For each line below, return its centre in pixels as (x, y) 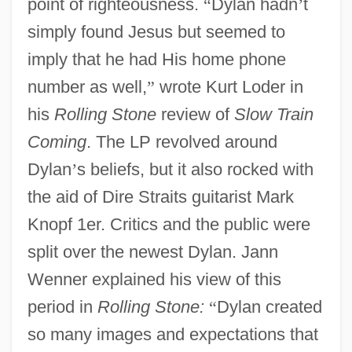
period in (62, 306)
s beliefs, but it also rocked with (195, 169)
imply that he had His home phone (156, 59)
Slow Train (273, 114)
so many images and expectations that (172, 334)
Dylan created (269, 306)
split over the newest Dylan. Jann (152, 251)
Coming (57, 141)
